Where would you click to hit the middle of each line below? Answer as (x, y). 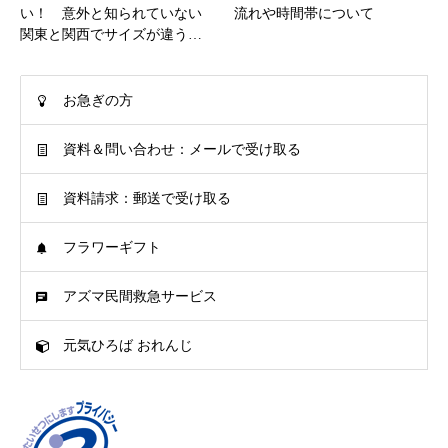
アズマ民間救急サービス (140, 297)
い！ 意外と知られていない (111, 14)
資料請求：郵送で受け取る (147, 199)
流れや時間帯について (304, 14)
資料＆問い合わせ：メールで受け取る (182, 150)
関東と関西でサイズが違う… (111, 35)
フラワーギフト (112, 248)
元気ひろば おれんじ (128, 346)
